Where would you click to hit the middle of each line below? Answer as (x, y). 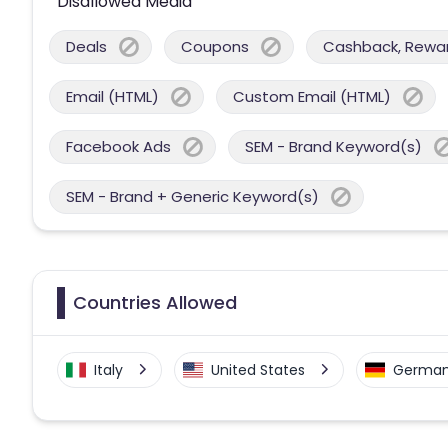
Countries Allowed (155, 302)
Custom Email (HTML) (312, 96)
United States (258, 369)
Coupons (215, 46)
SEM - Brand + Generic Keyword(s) (192, 196)
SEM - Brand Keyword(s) (333, 146)
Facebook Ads (118, 146)
